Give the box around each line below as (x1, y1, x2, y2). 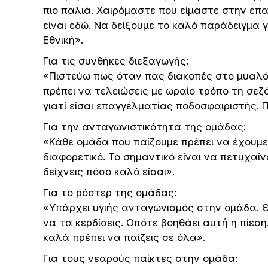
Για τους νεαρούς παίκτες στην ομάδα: (43, 252, 237, 264)
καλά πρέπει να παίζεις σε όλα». (43, 232, 205, 243)
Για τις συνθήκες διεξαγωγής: (43, 55, 188, 67)
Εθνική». (43, 34, 83, 46)
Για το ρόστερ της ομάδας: (43, 187, 176, 199)
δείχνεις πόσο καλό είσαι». (43, 166, 175, 178)
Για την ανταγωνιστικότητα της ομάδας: (43, 121, 246, 133)
